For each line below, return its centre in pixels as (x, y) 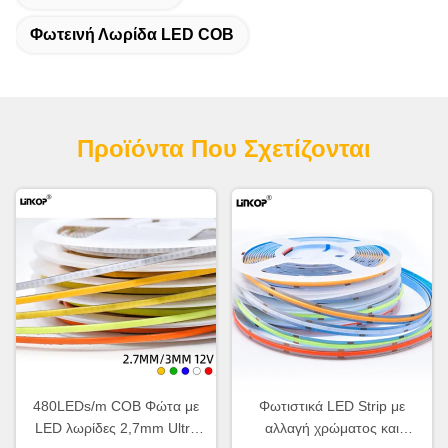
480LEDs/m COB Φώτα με (116, 405)
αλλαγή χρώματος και (332, 427)
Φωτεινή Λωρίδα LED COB (132, 34)
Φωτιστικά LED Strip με (332, 405)
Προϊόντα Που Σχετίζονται (224, 148)
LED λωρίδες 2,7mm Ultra (116, 427)
